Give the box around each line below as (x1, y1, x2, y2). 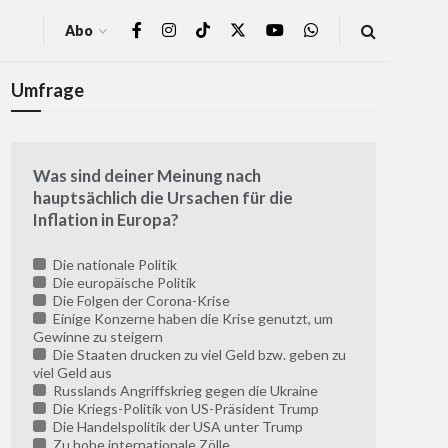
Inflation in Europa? (33, 209, 179, 231)
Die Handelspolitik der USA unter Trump (49, 418, 303, 436)
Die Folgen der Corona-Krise (49, 292, 230, 310)
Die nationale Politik (49, 256, 177, 274)
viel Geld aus (33, 364, 112, 382)
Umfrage (11, 79, 84, 101)
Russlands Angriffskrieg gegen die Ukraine (49, 382, 318, 400)
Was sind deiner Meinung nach (33, 165, 261, 187)
